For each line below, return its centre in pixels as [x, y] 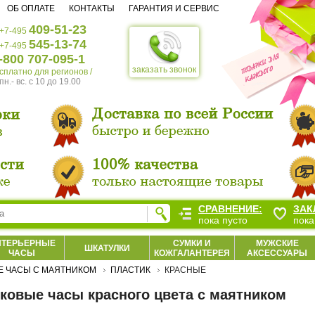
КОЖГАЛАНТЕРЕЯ [192, 253]
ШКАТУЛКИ [107, 248]
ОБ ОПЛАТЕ [31, 8]
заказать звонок [164, 70]
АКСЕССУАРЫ [277, 253]
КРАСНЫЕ [185, 270]
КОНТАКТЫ [92, 8]
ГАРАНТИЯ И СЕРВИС [174, 8]
